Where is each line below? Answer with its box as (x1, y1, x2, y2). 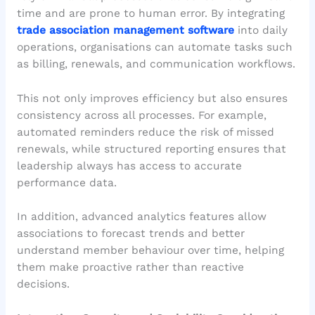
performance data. (16, 176, 117, 189)
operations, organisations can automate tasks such (16, 40, 292, 53)
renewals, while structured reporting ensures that (16, 142, 286, 155)
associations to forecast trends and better (16, 227, 245, 240)
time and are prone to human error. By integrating (16, 6, 285, 20)
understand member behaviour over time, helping (16, 244, 284, 257)
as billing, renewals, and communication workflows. (16, 57, 295, 70)
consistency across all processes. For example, (16, 108, 266, 122)
